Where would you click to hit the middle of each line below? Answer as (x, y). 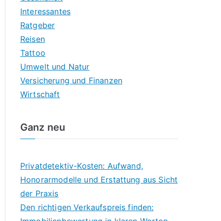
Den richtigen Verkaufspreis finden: (87, 207)
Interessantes (46, 11)
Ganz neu (43, 127)
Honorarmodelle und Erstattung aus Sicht (99, 180)
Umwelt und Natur (55, 67)
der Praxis (39, 193)
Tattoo (33, 53)
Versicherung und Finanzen (71, 80)
